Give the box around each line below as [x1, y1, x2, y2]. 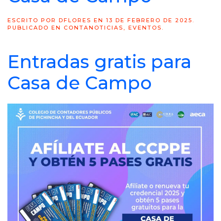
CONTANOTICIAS [64, 24, 123, 31]
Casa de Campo [7, 72, 152, 94]
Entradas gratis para [7, 50, 191, 73]
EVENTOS [128, 24, 162, 31]
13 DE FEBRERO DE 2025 [106, 16, 192, 24]
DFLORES [59, 16, 91, 24]
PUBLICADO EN [7, 24, 64, 31]
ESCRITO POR [7, 16, 59, 24]
